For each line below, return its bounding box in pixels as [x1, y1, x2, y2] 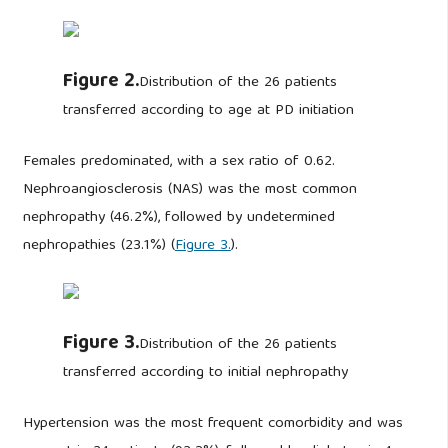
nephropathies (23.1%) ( [22, 232, 175, 259]
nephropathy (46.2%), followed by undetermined [22, 204, 335, 231]
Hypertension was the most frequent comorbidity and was [22, 410, 403, 437]
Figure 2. [62, 65, 139, 100]
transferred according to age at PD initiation [62, 98, 354, 125]
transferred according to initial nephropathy [62, 359, 348, 386]
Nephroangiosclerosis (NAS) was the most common [22, 176, 357, 203]
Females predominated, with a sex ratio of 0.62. [22, 148, 335, 175]
